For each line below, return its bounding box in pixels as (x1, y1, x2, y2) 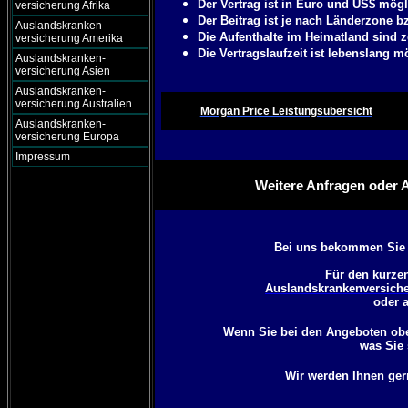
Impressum (15, 150, 70, 163)
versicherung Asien (15, 65, 110, 77)
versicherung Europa (15, 130, 119, 143)
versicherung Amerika (15, 32, 123, 45)
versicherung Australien (15, 97, 132, 110)
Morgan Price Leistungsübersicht (199, 105, 372, 117)
